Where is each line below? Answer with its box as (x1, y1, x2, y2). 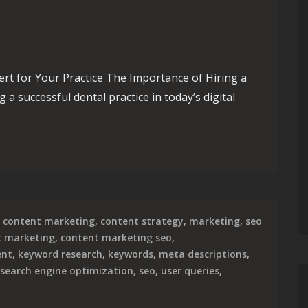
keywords (108, 247, 153, 261)
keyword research (18, 247, 102, 261)
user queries (161, 264, 219, 277)
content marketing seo (60, 231, 172, 244)
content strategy (100, 214, 184, 228)
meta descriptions (159, 247, 247, 261)
